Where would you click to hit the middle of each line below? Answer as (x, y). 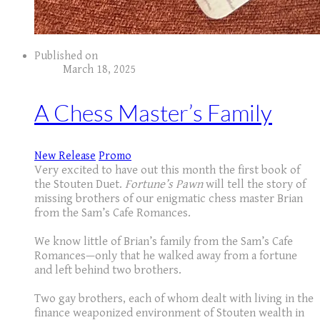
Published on (66, 56)
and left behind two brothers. (108, 270)
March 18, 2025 (100, 70)
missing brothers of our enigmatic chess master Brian (169, 198)
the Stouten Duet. (80, 184)
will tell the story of (254, 184)
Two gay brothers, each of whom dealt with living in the (174, 298)
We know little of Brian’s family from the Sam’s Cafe (164, 241)
